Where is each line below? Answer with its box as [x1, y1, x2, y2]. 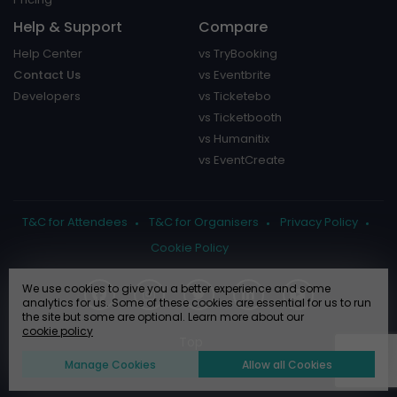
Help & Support [13, 17, 122, 37]
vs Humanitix [198, 130, 269, 147]
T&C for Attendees [21, 214, 128, 230]
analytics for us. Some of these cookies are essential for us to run [22, 295, 371, 310]
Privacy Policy [279, 214, 358, 230]
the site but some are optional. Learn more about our [22, 309, 304, 324]
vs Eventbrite [198, 66, 271, 83]
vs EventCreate [198, 152, 285, 168]
